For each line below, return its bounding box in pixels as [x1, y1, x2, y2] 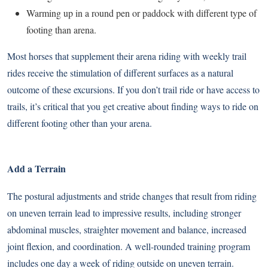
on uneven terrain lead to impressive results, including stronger [7, 206, 241, 220]
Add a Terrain [7, 162, 66, 176]
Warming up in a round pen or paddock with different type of [26, 7, 257, 20]
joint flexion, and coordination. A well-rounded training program [7, 240, 250, 253]
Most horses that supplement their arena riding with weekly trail [7, 50, 246, 63]
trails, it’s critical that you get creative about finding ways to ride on [7, 100, 258, 113]
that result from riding [173, 190, 257, 203]
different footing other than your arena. [7, 117, 152, 130]
